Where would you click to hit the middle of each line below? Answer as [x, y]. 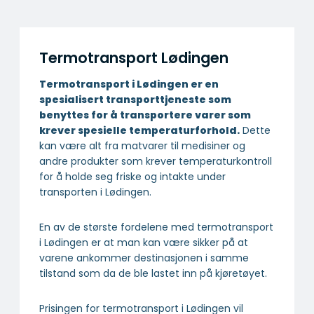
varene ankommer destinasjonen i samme [144, 258]
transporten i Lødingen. [95, 192]
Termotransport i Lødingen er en [129, 84]
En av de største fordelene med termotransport [156, 227]
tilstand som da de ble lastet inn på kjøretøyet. [153, 273]
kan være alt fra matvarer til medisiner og [142, 145]
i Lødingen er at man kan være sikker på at [144, 242]
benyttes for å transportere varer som [145, 115]
